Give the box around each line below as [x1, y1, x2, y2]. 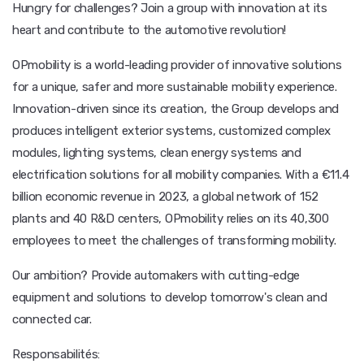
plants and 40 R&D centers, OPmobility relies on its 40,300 [12, 211, 329, 226]
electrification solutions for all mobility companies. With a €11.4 [12, 167, 349, 182]
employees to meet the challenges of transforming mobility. [12, 233, 336, 248]
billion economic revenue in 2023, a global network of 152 [12, 189, 318, 204]
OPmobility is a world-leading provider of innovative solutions [12, 58, 342, 72]
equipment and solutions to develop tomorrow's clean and [12, 290, 327, 305]
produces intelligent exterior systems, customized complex [12, 123, 331, 138]
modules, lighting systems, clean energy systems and [12, 145, 301, 160]
